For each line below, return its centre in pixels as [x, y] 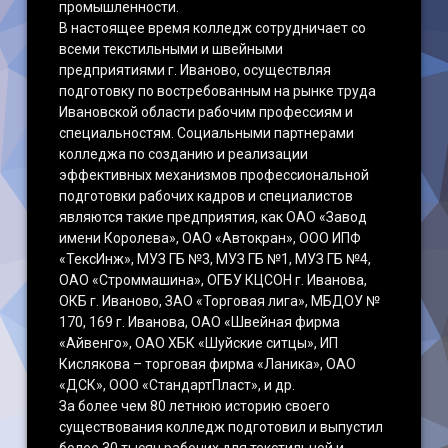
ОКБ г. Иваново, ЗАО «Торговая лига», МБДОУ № [220, 301]
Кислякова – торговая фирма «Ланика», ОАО [208, 364]
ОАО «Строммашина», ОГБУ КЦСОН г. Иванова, [213, 280]
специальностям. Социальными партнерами [207, 133]
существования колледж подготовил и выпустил [221, 427]
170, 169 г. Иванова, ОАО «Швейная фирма [200, 322]
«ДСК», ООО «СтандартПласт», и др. [177, 385]
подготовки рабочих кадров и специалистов [206, 196]
